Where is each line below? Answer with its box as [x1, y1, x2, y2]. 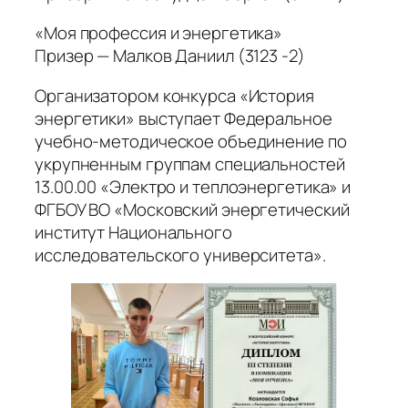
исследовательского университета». [35, 242, 326, 267]
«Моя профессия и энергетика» [35, 21, 283, 46]
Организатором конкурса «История [35, 83, 314, 107]
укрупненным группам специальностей [35, 151, 345, 176]
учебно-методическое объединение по [35, 128, 347, 153]
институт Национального [35, 219, 232, 244]
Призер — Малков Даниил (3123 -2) [35, 44, 305, 68]
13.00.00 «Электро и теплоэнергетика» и [35, 174, 352, 199]
